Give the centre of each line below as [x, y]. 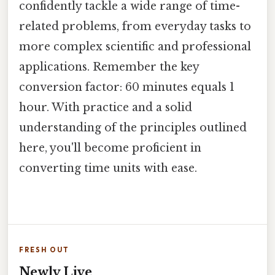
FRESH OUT [44, 250]
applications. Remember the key [109, 67]
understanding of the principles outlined [133, 127]
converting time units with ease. [108, 168]
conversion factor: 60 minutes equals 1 [127, 87]
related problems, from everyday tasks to [135, 26]
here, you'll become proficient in [110, 148]
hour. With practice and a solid [106, 107]
